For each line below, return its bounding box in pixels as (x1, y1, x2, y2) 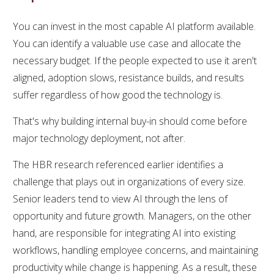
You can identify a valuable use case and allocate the (13, 36, 241, 50)
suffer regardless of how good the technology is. (13, 87, 223, 102)
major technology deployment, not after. (13, 131, 185, 145)
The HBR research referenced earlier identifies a (13, 157, 223, 171)
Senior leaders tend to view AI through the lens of (13, 191, 228, 206)
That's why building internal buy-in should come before (13, 114, 247, 128)
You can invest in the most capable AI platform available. (13, 19, 256, 33)
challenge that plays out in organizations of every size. (13, 174, 245, 188)
